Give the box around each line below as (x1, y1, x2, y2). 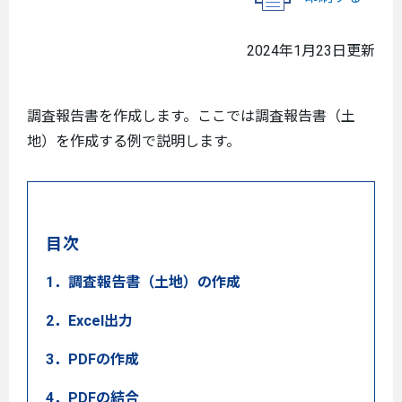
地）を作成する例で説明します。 (27, 133, 240, 150)
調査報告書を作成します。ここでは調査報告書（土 (27, 108, 355, 125)
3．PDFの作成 (46, 351, 139, 368)
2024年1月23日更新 (247, 42, 375, 59)
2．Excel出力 (46, 312, 133, 329)
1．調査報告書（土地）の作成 (46, 274, 240, 291)
